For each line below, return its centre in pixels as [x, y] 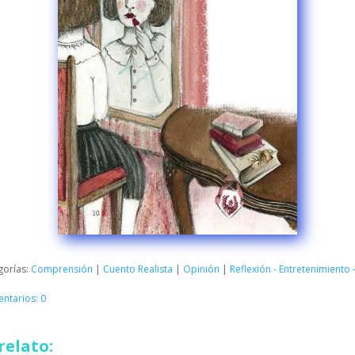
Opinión [201, 269]
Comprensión [62, 269]
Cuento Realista [138, 269]
